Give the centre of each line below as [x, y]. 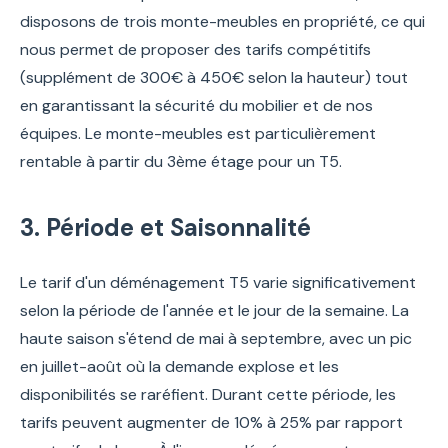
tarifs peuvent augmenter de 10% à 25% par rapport [211, 422]
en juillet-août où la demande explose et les [179, 366]
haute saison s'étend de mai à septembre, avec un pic [216, 338]
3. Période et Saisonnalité [165, 227]
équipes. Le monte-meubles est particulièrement [198, 133]
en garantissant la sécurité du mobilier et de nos [196, 105]
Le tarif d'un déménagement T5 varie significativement [218, 282]
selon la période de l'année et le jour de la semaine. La [214, 310]
